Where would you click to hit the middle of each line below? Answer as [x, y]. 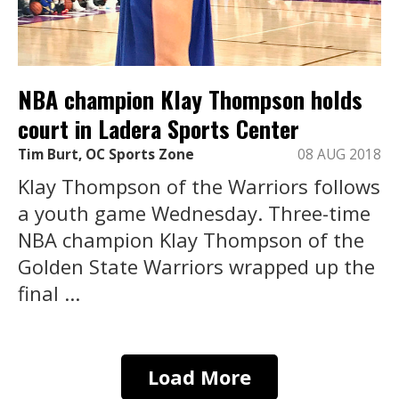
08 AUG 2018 [339, 155]
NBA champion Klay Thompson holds [190, 99]
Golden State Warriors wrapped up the [196, 267]
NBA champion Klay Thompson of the [191, 240]
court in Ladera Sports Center [159, 128]
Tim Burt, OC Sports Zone [106, 155]
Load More [199, 377]
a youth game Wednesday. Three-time [194, 213]
